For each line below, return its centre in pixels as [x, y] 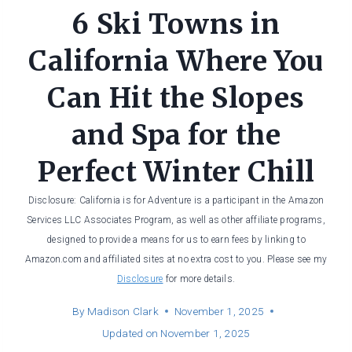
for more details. [199, 279]
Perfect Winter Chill [176, 172]
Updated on [130, 334]
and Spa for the [176, 136]
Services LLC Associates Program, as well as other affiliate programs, [176, 220]
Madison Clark [123, 312]
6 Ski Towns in [176, 25]
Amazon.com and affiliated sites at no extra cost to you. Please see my [176, 260]
